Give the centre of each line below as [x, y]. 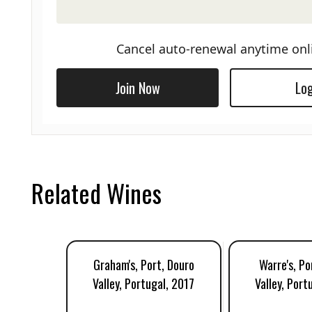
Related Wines [96, 193]
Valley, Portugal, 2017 [144, 283]
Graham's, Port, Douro [143, 265]
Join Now [138, 88]
